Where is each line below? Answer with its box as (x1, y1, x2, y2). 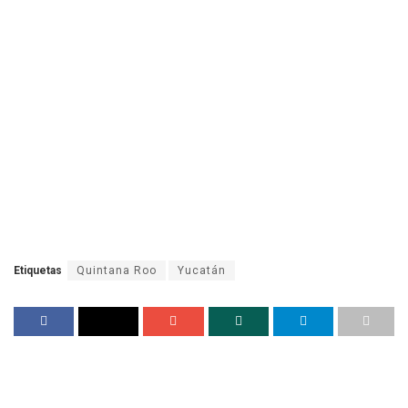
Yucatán (178, 263, 226, 277)
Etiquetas (14, 263, 65, 277)
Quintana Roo (76, 263, 157, 277)
